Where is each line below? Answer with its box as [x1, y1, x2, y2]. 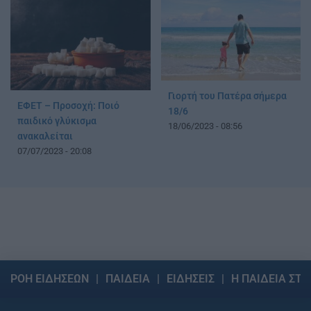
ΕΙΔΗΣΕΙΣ [167, 271, 215, 285]
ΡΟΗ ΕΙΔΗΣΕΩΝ [10, 271, 89, 285]
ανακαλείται [17, 130, 73, 142]
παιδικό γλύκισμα [17, 115, 96, 127]
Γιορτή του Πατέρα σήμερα [167, 90, 287, 103]
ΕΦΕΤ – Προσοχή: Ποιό [17, 99, 119, 112]
